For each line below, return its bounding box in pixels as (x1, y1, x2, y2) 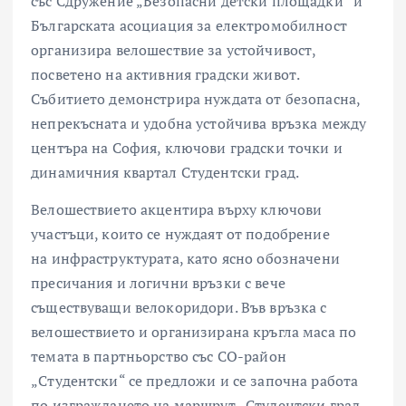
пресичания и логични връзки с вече (31, 273, 285, 294)
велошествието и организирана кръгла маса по (31, 322, 357, 343)
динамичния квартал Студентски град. (31, 162, 300, 182)
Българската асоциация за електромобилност (31, 15, 347, 35)
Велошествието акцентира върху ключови (31, 199, 323, 220)
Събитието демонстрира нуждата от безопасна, (31, 89, 361, 109)
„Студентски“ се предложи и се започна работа (31, 371, 359, 391)
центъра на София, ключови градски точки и (31, 138, 343, 158)
